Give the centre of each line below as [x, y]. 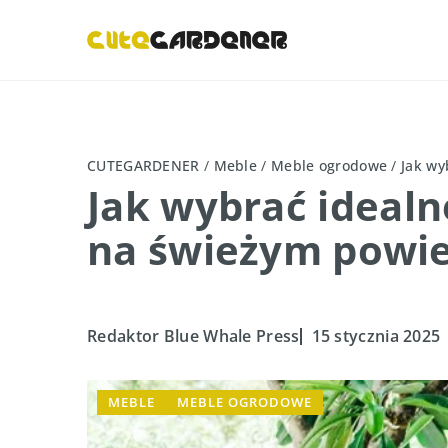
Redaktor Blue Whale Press [193, 335]
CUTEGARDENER [143, 165]
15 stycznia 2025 [376, 335]
